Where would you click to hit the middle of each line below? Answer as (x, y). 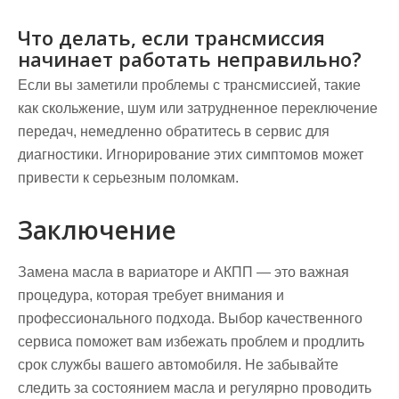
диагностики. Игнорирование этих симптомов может (191, 155)
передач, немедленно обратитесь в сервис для (174, 131)
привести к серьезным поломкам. (128, 178)
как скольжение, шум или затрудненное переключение (198, 108)
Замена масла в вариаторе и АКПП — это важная (183, 272)
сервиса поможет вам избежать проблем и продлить (191, 342)
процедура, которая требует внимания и (151, 295)
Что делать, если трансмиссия (171, 37)
